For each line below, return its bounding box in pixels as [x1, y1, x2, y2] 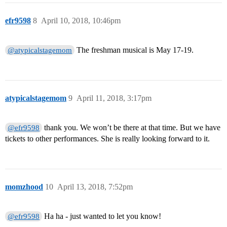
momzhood [5, 182, 43, 192]
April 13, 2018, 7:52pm [57, 182, 133, 192]
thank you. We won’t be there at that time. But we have [42, 123, 221, 132]
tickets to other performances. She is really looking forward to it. [5, 134, 210, 143]
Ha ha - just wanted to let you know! [42, 212, 162, 221]
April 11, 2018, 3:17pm [77, 94, 152, 103]
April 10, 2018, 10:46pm [41, 16, 121, 25]
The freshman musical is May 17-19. [74, 46, 194, 55]
